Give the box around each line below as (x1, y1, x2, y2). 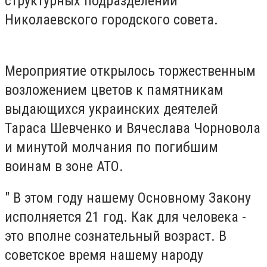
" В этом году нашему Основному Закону (5, 190, 251, 207)
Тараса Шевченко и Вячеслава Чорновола (5, 119, 260, 136)
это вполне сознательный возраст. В (5, 228, 226, 245)
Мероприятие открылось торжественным (5, 62, 256, 79)
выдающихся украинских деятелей (5, 100, 218, 117)
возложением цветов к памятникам (5, 81, 223, 98)
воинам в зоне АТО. (5, 157, 123, 175)
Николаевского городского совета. (5, 11, 218, 29)
